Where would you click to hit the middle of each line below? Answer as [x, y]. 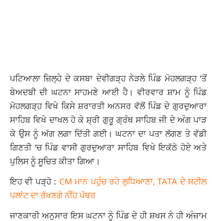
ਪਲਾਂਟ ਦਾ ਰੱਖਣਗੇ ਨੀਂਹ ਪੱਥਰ [53, 195]
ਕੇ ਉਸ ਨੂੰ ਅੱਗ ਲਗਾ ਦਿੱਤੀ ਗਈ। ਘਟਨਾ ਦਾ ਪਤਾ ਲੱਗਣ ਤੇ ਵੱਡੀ [109, 133]
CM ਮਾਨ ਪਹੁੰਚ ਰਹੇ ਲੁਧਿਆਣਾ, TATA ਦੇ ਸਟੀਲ [133, 181]
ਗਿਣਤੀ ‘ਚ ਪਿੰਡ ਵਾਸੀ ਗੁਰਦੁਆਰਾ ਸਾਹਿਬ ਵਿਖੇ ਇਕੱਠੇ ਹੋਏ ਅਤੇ [109, 147]
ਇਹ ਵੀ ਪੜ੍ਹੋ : [35, 181]
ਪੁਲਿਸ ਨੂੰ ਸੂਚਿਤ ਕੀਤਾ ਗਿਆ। [55, 161]
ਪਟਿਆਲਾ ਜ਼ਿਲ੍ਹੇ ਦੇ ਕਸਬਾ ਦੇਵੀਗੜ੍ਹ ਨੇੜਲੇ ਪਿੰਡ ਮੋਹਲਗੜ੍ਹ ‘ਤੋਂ [109, 78]
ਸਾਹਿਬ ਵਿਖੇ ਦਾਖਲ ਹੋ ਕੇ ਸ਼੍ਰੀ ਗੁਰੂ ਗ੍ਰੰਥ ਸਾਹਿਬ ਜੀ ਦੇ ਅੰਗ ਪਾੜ [109, 120]
